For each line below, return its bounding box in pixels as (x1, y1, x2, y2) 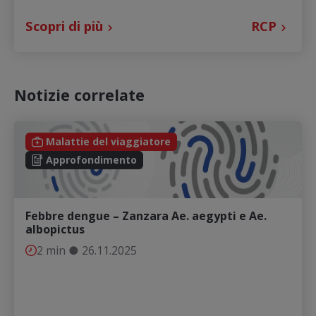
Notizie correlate (14, 84, 145, 105)
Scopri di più (25, 16, 103, 35)
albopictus (25, 221, 85, 238)
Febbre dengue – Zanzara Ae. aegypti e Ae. (25, 208, 267, 224)
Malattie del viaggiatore (46, 134, 171, 148)
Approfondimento (46, 152, 138, 166)
